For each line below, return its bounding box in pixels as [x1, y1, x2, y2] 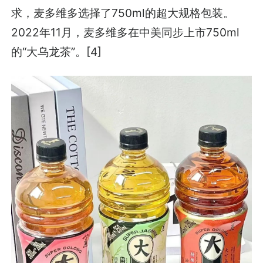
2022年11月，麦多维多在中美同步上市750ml [11, 25, 240, 40]
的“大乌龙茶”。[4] [11, 45, 102, 59]
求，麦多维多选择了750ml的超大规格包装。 [11, 6, 235, 21]
